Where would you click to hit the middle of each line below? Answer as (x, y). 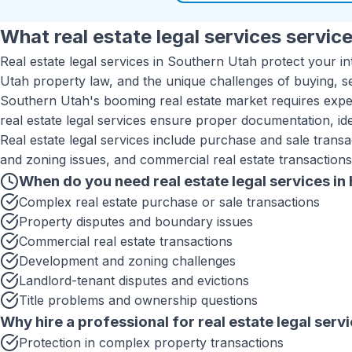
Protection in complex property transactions (151, 343)
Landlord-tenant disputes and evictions (134, 280)
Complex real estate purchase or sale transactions (169, 202)
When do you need (86, 181)
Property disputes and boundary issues (136, 222)
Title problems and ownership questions (138, 300)
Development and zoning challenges (127, 261)
